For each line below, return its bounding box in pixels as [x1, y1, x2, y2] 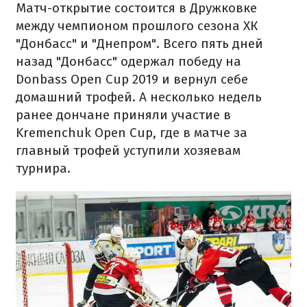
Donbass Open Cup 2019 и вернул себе [16, 71, 248, 87]
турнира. [16, 160, 71, 176]
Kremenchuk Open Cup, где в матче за [16, 125, 247, 140]
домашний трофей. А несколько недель [16, 89, 262, 105]
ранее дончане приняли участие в [16, 107, 231, 123]
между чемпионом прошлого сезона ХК [16, 18, 258, 34]
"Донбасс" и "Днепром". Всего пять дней [16, 36, 263, 51]
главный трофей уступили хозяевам [16, 143, 241, 158]
